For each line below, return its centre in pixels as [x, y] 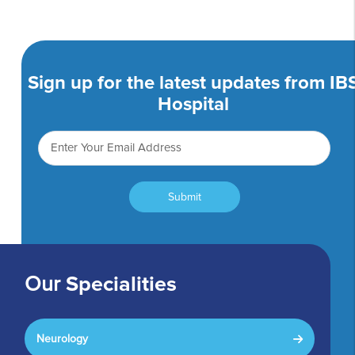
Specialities [119, 284]
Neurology [63, 338]
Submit [184, 197]
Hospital [193, 104]
